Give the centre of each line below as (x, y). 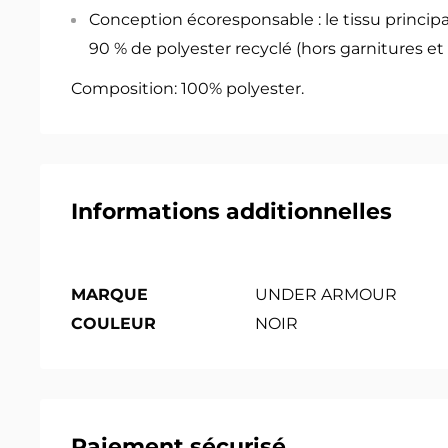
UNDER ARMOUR (326, 295)
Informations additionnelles (231, 212)
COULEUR (113, 324)
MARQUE (109, 295)
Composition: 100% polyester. (187, 89)
